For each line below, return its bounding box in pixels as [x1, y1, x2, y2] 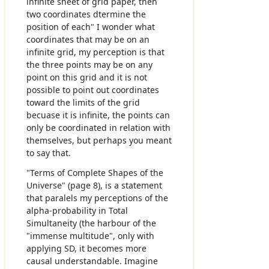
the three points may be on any [26, 59, 153, 71]
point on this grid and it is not [26, 71, 147, 83]
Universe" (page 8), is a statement [26, 179, 162, 191]
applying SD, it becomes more [26, 242, 147, 254]
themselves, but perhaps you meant [26, 134, 172, 147]
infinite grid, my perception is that [26, 46, 165, 58]
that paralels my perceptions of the [26, 192, 168, 204]
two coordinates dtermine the [26, 8, 146, 20]
